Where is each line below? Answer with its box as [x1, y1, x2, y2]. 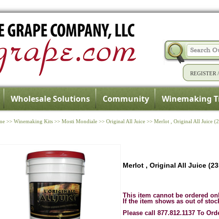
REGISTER [190, 70, 216, 76]
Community [103, 93, 149, 104]
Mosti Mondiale [62, 118, 98, 124]
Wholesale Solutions [11, 93, 90, 104]
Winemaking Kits [14, 118, 53, 124]
